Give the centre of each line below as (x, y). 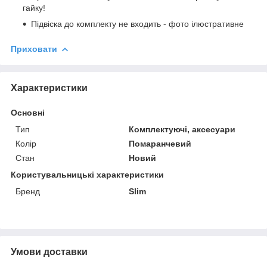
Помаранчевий (160, 143)
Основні (28, 112)
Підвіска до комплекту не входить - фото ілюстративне (137, 24)
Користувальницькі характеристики (87, 174)
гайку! (34, 7)
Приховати (34, 49)
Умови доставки (49, 252)
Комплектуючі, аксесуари (182, 129)
